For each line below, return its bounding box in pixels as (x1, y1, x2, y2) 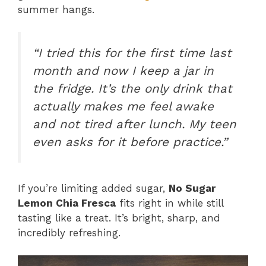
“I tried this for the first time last (33, 46, 232, 61)
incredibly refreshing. (18, 226, 121, 239)
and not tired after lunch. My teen (33, 117, 236, 132)
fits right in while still (116, 197, 223, 209)
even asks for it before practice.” (33, 135, 227, 150)
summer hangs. (18, 3, 94, 15)
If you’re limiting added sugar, (18, 182, 169, 194)
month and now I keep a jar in (33, 64, 214, 78)
